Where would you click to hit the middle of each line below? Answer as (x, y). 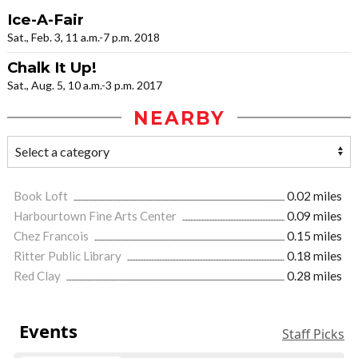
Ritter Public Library (69, 255)
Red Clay (38, 275)
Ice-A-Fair (46, 19)
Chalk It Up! (52, 67)
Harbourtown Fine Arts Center (96, 215)
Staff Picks (313, 334)
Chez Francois (52, 235)
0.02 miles (314, 195)
